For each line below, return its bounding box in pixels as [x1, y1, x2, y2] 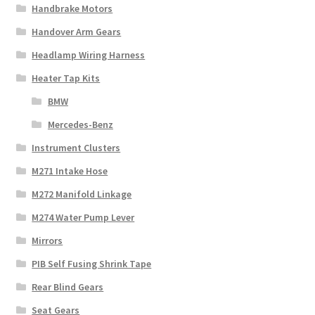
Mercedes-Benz [47, 118, 113, 131]
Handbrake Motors [32, 2, 113, 15]
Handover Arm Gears [32, 25, 122, 39]
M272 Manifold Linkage [32, 188, 132, 201]
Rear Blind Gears [32, 281, 104, 294]
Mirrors [32, 234, 63, 247]
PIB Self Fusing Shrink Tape [32, 257, 152, 271]
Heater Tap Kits [32, 72, 101, 85]
